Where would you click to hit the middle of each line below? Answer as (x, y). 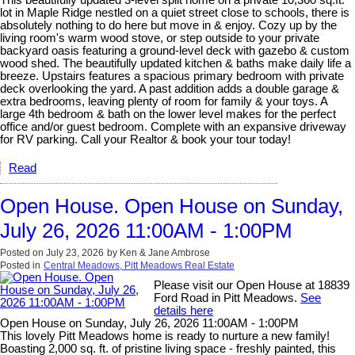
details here (184, 310)
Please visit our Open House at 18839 (252, 285)
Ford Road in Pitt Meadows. (227, 298)
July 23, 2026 (75, 252)
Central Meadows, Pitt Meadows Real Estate (139, 265)
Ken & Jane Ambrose (165, 252)
